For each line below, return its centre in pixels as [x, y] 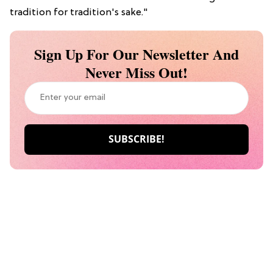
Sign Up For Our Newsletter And [136, 54]
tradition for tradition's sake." [79, 12]
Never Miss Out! [136, 72]
